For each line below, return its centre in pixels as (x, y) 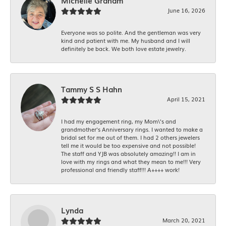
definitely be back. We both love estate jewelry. (124, 49)
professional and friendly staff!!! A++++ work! (120, 170)
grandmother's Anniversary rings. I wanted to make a (132, 129)
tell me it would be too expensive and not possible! (128, 146)
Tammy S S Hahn (92, 89)
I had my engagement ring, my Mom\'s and (119, 121)
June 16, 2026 (186, 10)
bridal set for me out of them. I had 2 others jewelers (130, 137)
